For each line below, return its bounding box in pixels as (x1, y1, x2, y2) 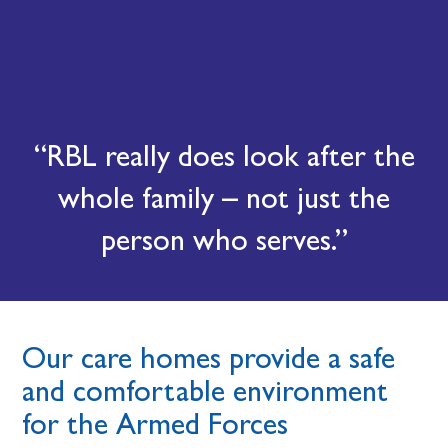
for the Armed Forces (22, 406, 289, 442)
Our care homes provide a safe (22, 340, 396, 376)
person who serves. (100, 222, 335, 258)
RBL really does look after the (46, 138, 415, 174)
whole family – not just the (58, 180, 390, 216)
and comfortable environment (22, 373, 389, 409)
